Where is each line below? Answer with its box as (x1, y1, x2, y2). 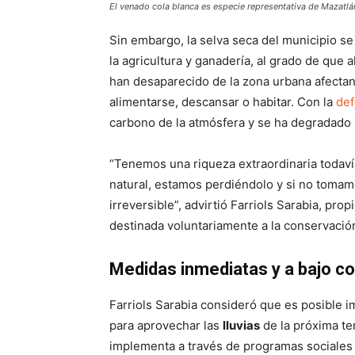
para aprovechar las (109, 318, 223, 333)
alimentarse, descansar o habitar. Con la (109, 94, 336, 109)
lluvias (223, 318, 260, 333)
